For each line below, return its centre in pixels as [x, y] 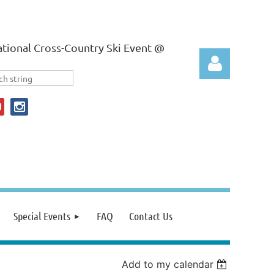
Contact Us [151, 216]
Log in [215, 170]
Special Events [42, 216]
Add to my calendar [168, 264]
